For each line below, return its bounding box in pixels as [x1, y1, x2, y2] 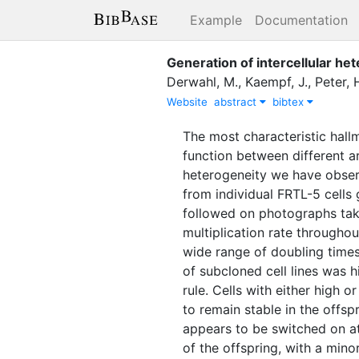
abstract [214, 95, 260, 108]
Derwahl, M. [167, 73, 238, 90]
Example [190, 12, 242, 28]
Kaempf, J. [245, 73, 308, 90]
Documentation [255, 12, 348, 28]
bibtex [272, 95, 307, 108]
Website [167, 95, 208, 108]
